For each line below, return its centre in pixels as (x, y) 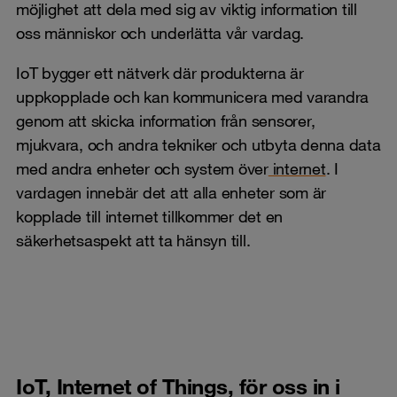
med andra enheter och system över (142, 168)
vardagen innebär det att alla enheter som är (171, 192)
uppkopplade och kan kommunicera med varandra (192, 96)
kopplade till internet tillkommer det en (149, 216)
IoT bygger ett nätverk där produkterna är (160, 72)
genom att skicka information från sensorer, (166, 120)
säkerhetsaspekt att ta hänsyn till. (137, 240)
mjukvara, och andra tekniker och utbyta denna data (198, 144)
